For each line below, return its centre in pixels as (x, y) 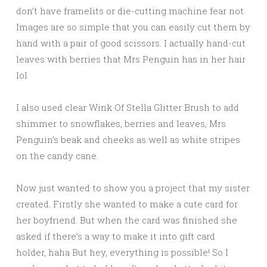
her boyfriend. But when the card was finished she (127, 220)
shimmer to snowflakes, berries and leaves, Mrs (121, 123)
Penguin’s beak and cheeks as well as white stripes (128, 139)
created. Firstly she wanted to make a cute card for (127, 204)
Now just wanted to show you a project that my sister (133, 187)
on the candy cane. (57, 155)
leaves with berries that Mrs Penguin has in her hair (131, 59)
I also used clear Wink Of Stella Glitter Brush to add (128, 107)
